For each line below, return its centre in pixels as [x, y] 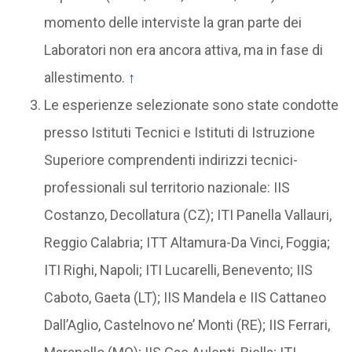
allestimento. [86, 77]
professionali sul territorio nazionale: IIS [167, 187]
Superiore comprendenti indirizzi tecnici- [170, 160]
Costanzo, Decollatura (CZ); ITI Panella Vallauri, [187, 215]
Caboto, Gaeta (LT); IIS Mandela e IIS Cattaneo [185, 297]
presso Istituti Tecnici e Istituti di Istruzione [179, 132]
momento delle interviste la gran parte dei [172, 22]
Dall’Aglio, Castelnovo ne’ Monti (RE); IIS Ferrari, [187, 325]
